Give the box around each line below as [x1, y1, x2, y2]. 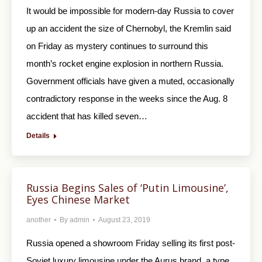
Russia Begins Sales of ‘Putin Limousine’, [26, 181, 229, 195]
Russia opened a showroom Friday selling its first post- [26, 238, 235, 249]
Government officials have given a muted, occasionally [26, 76, 235, 87]
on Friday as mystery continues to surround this [26, 41, 208, 51]
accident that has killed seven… [26, 111, 147, 122]
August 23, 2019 [98, 216, 150, 225]
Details [26, 132, 50, 140]
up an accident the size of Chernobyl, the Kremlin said [26, 23, 231, 34]
